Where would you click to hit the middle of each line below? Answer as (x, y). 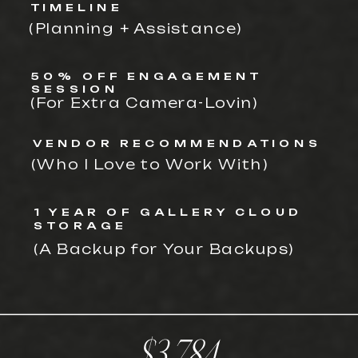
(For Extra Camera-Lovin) (144, 102)
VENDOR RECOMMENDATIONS (177, 143)
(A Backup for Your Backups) (164, 249)
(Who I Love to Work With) (150, 164)
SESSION (75, 89)
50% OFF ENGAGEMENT (147, 76)
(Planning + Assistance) (136, 29)
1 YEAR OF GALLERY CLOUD (169, 212)
